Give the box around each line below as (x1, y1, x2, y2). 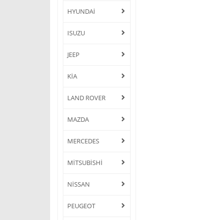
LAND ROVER (67, 93, 106, 102)
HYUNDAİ (67, 6, 95, 16)
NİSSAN (67, 179, 90, 189)
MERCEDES (67, 136, 99, 145)
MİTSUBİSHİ (67, 158, 103, 167)
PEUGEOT (67, 201, 95, 210)
